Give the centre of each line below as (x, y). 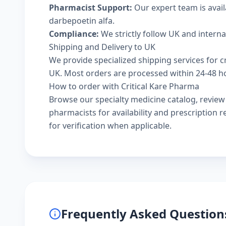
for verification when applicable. (110, 126)
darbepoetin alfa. (82, 21)
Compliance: (74, 34)
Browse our (72, 99)
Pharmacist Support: (91, 8)
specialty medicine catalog (146, 99)
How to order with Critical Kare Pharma (124, 86)
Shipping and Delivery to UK (102, 47)
